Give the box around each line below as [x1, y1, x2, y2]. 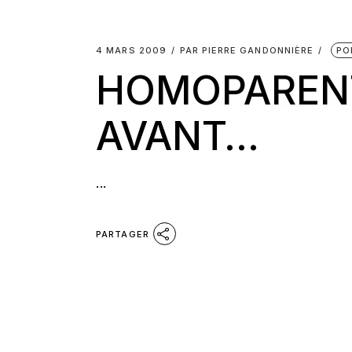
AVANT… [96, 112, 259, 159]
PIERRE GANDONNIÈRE [201, 45, 314, 56]
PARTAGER [96, 228, 149, 240]
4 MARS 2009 [96, 45, 167, 56]
